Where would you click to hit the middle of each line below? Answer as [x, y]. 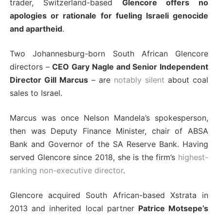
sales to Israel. [36, 93]
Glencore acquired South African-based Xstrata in [109, 195]
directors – [31, 67]
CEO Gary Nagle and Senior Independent [130, 67]
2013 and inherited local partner [74, 209]
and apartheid [36, 29]
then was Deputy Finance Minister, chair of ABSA [109, 131]
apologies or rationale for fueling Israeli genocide [109, 16]
